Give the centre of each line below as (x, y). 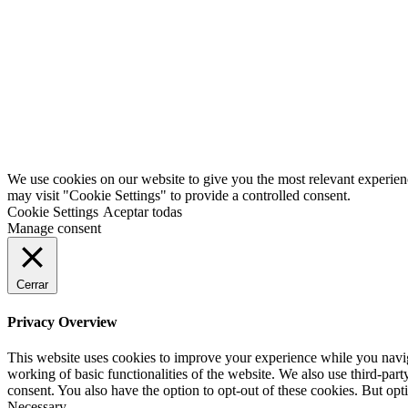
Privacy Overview (62, 321)
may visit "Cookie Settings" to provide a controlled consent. (179, 196)
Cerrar (32, 285)
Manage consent (54, 229)
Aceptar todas (143, 212)
